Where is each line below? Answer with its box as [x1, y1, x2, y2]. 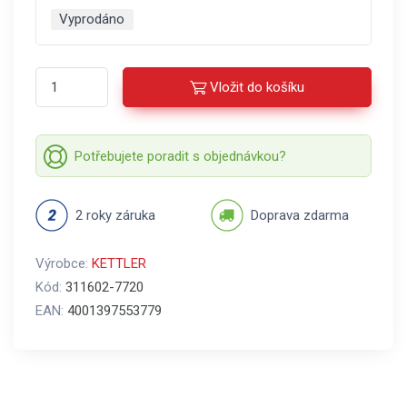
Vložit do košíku [210, 79, 304, 95]
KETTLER [92, 255, 146, 272]
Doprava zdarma [251, 207, 349, 223]
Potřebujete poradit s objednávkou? [74, 147, 286, 164]
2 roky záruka [75, 207, 155, 223]
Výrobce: [35, 255, 92, 272]
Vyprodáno [59, 11, 125, 27]
